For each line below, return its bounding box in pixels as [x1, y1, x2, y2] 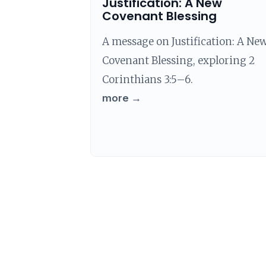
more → [102, 92, 141, 104]
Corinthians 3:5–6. [102, 73, 193, 86]
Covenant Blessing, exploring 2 [102, 54, 255, 67]
